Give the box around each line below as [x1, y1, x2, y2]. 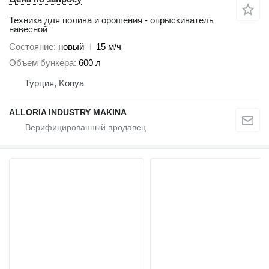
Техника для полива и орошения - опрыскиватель [9, 15, 214, 26]
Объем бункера [9, 57, 74, 68]
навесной [9, 24, 47, 35]
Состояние [9, 41, 53, 52]
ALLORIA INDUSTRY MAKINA [9, 107, 127, 117]
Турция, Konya [25, 77, 84, 88]
